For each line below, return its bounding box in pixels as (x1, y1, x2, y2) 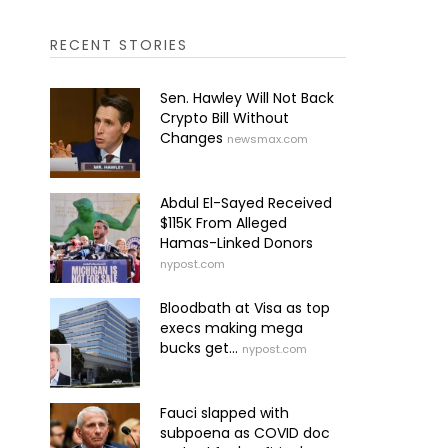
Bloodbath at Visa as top (159, 297, 330, 318)
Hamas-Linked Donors (159, 232, 313, 253)
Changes (159, 127, 223, 148)
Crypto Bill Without (159, 107, 289, 128)
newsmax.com (226, 130, 308, 147)
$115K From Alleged (159, 212, 287, 233)
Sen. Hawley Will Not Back (159, 87, 334, 108)
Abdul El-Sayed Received (159, 192, 332, 213)
